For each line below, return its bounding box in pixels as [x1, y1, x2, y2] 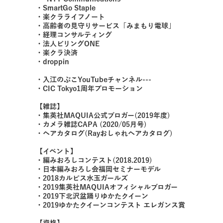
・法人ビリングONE [36, 40, 100, 48]
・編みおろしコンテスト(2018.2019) [36, 157, 152, 164]
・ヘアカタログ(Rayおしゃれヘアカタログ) [36, 130, 173, 137]
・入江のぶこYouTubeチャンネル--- [36, 76, 151, 84]
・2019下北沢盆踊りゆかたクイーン [36, 193, 148, 200]
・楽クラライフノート [36, 13, 105, 21]
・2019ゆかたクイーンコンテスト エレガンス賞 [36, 202, 185, 209]
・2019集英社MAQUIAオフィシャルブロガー [36, 184, 178, 191]
